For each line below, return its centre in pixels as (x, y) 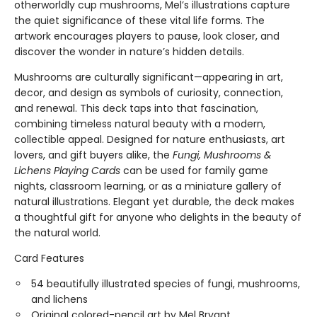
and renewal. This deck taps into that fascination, (136, 109)
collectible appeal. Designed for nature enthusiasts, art (150, 140)
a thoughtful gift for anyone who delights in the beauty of (158, 218)
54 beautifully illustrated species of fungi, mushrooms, (166, 284)
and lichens (59, 300)
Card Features (49, 259)
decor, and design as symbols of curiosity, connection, (149, 93)
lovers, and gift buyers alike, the (93, 155)
